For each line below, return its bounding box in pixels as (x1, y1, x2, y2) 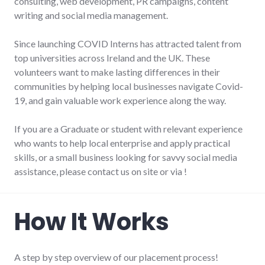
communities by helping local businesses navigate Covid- (14, 80, 243, 92)
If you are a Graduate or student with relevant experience (14, 122, 243, 134)
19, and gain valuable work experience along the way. (14, 94, 228, 106)
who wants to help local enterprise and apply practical (14, 137, 230, 148)
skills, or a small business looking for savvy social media (14, 151, 237, 163)
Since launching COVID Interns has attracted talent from (14, 37, 241, 49)
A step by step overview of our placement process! (14, 251, 218, 263)
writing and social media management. (14, 9, 168, 21)
